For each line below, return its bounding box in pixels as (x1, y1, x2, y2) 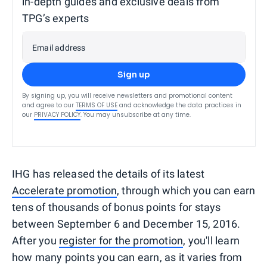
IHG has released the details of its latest (12, 167, 205, 180)
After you (12, 234, 59, 247)
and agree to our (22, 100, 74, 110)
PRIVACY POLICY (34, 110, 80, 119)
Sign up (117, 69, 150, 80)
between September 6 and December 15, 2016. (12, 217, 241, 230)
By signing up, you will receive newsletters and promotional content (22, 91, 232, 100)
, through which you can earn (117, 184, 256, 197)
